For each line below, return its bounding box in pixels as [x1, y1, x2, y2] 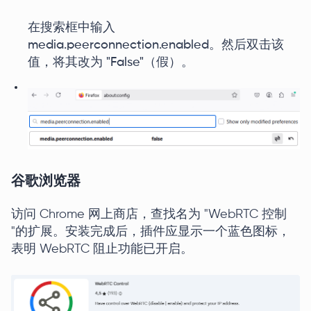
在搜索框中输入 [28, 22, 115, 35]
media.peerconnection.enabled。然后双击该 [28, 39, 284, 52]
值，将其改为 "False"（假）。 [28, 56, 194, 69]
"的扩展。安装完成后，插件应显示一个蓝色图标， [11, 226, 290, 239]
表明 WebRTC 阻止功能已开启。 [11, 243, 193, 256]
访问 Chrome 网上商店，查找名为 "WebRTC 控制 [11, 208, 287, 221]
